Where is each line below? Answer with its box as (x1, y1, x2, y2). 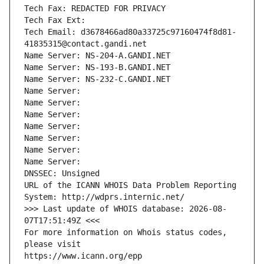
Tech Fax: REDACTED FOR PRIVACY (24, 4, 166, 14)
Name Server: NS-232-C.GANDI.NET (24, 74, 170, 84)
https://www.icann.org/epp (24, 251, 142, 261)
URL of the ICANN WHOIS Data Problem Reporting (24, 180, 236, 190)
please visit (24, 239, 81, 249)
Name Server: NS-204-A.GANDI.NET (24, 51, 170, 61)
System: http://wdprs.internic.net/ (24, 192, 184, 202)
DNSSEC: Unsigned (24, 169, 100, 179)
